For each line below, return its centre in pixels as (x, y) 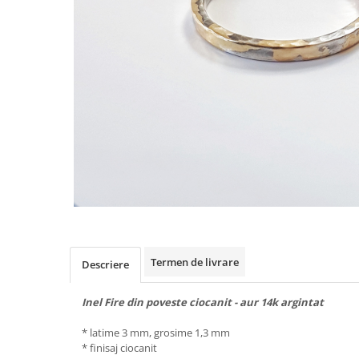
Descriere (105, 264)
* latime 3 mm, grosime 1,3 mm (156, 332)
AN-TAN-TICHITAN (61, 25)
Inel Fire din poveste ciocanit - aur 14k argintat (203, 302)
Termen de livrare (195, 262)
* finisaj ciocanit (119, 347)
